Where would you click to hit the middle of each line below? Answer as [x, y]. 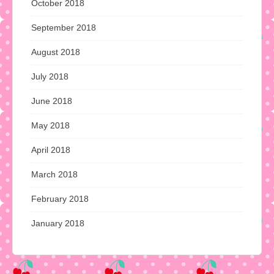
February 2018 [60, 199]
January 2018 [58, 224]
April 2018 [51, 150]
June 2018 [52, 101]
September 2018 [64, 28]
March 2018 [54, 175]
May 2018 [50, 126]
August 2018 [56, 52]
